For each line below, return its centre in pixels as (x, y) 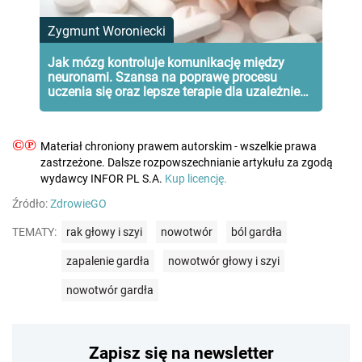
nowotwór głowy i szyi (224, 261)
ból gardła (257, 232)
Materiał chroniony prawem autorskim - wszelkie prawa (179, 147)
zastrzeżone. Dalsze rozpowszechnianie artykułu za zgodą (187, 163)
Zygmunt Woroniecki (107, 32)
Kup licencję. (196, 179)
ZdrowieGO (78, 204)
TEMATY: (34, 232)
